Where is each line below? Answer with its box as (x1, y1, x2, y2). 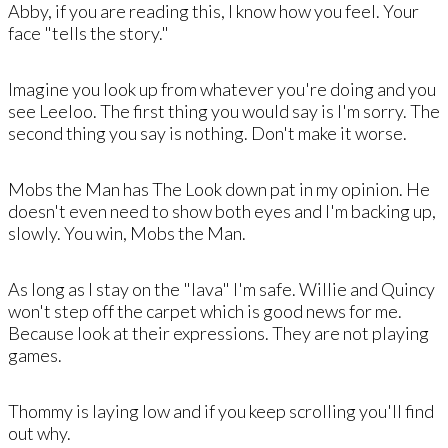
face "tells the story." (8, 21, 169, 44)
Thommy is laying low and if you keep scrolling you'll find (8, 399, 434, 422)
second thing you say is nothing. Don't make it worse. (8, 121, 407, 144)
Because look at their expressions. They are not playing (8, 321, 429, 344)
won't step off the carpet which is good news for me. (8, 299, 402, 322)
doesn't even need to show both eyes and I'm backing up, (8, 199, 436, 222)
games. (8, 343, 62, 366)
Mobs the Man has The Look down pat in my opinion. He (8, 177, 430, 200)
